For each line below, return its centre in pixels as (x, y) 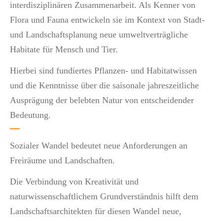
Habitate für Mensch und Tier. (64, 49)
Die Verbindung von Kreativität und (74, 181)
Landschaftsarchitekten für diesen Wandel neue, (97, 211)
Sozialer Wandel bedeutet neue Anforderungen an (99, 146)
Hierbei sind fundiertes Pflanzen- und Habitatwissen (103, 70)
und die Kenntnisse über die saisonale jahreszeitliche (104, 85)
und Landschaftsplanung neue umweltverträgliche (99, 35)
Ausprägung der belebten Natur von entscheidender (102, 100)
